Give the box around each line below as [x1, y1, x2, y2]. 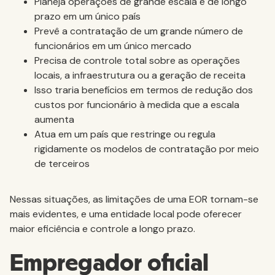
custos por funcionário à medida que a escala [34, 98, 239, 111]
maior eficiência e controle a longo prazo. [10, 222, 195, 235]
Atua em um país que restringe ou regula [34, 128, 215, 141]
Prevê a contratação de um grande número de [34, 25, 243, 37]
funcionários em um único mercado [34, 39, 192, 52]
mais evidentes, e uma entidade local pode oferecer [10, 207, 242, 220]
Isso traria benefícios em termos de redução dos [34, 83, 253, 96]
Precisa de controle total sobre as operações [34, 54, 240, 67]
